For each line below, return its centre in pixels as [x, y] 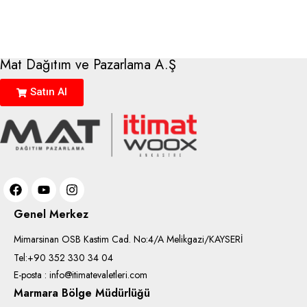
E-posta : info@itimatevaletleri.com [81, 275]
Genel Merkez [51, 214]
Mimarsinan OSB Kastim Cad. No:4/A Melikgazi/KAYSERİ [128, 240]
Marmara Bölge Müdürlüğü [82, 293]
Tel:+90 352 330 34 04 [63, 258]
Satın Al [49, 92]
